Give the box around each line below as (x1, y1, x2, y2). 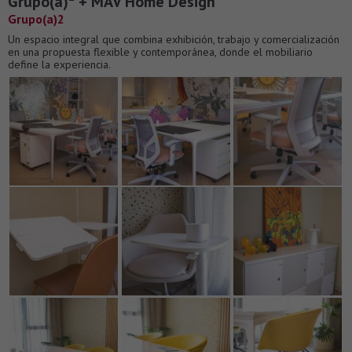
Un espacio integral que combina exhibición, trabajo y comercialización (8, 32, 339, 47)
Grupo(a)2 (8, 11, 64, 27)
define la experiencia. (8, 57, 111, 72)
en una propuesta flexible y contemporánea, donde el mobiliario (8, 45, 313, 60)
